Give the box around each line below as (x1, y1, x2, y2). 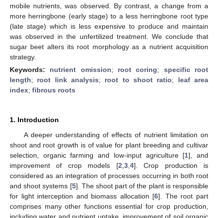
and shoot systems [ (10, 182, 72, 190)
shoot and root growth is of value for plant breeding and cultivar (10, 141, 208, 149)
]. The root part (158, 192, 209, 200)
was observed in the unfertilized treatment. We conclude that (10, 32, 208, 40)
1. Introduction (10, 115, 59, 124)
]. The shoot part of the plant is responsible (75, 182, 209, 190)
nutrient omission (50, 65, 111, 73)
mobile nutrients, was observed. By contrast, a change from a (10, 1, 208, 10)
